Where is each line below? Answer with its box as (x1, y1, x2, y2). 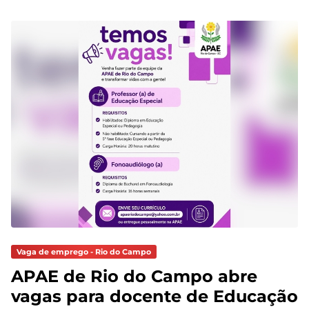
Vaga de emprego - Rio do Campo (17, 246, 151, 257)
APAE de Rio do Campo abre (11, 266, 257, 286)
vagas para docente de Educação (11, 286, 298, 306)
